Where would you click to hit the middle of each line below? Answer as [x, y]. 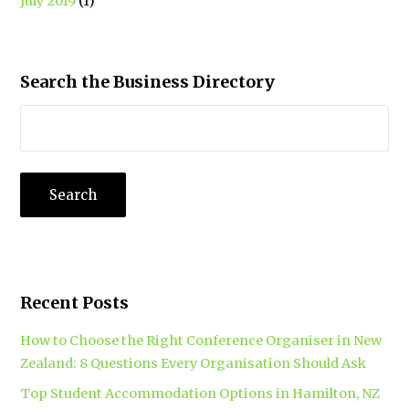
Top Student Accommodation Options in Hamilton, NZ [200, 393]
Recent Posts [75, 302]
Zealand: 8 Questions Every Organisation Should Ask [194, 363]
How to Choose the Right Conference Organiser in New [201, 340]
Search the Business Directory [148, 82]
